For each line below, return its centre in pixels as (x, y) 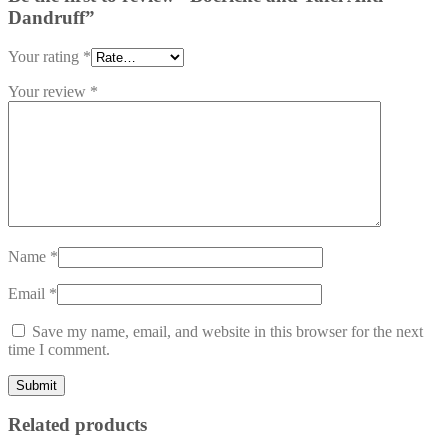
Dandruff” (51, 17)
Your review (49, 91)
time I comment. (59, 349)
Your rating (45, 56)
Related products (77, 425)
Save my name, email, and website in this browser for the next (227, 331)
